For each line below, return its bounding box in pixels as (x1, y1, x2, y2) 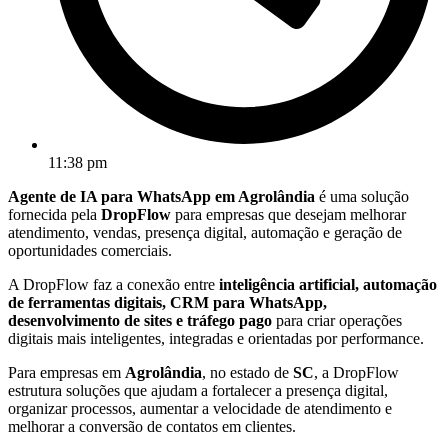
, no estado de (202, 364, 293, 382)
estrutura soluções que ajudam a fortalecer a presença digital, (8, 382, 388, 400)
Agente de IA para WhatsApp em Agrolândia (8, 188, 315, 206)
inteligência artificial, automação (219, 276, 437, 294)
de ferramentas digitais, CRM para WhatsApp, (8, 294, 327, 312)
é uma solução (315, 188, 409, 206)
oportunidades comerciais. (8, 242, 172, 260)
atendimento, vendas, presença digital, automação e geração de (8, 224, 402, 242)
